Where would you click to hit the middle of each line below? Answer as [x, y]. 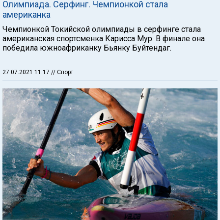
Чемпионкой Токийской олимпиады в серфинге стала [102, 29]
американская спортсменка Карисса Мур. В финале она [104, 38]
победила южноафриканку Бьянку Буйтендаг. [87, 48]
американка [27, 14]
